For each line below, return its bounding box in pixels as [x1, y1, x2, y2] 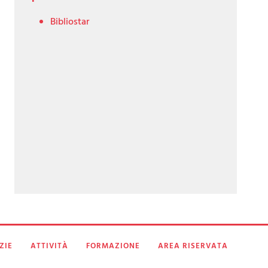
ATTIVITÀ [31, 240, 68, 252]
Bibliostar [50, 14, 89, 30]
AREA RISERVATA [158, 240, 228, 252]
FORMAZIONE [86, 240, 140, 252]
